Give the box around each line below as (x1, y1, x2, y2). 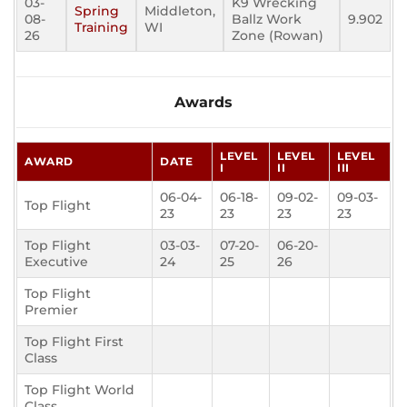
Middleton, (144, 3, 215, 20)
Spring (74, 3, 119, 20)
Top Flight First (25, 333, 124, 351)
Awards (174, 94, 233, 112)
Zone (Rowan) (232, 27, 323, 45)
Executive (25, 253, 88, 271)
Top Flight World (25, 382, 134, 399)
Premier (25, 302, 78, 319)
